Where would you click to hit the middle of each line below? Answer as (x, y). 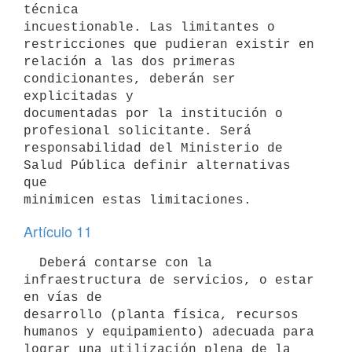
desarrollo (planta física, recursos (161, 315)
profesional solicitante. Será (137, 131)
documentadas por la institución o (153, 114)
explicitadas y (79, 96)
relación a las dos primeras (130, 62)
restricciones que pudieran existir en (169, 44)
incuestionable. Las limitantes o (149, 27)
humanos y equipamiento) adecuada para (169, 332)
